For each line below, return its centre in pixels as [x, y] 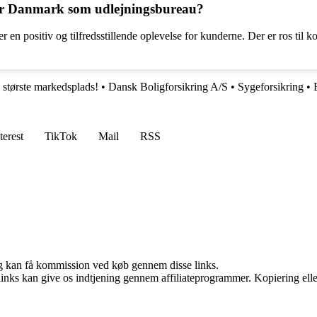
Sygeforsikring [271, 87]
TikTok [61, 137]
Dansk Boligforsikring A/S [168, 87]
